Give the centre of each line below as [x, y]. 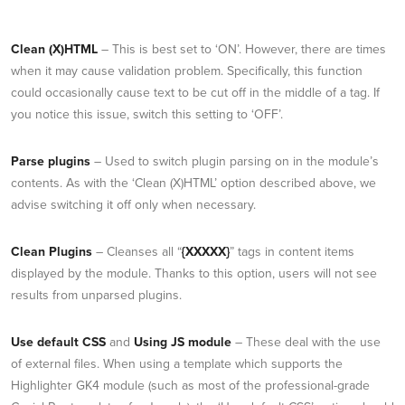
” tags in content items [292, 251]
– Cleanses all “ [137, 251]
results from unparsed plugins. [96, 295]
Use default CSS [58, 342]
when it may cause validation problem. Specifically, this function [187, 71]
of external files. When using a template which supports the [177, 363]
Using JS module [183, 342]
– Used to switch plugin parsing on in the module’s [235, 161]
